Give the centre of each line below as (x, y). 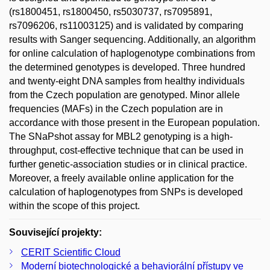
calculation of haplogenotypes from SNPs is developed (126, 192)
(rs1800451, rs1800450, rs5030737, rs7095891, (111, 11)
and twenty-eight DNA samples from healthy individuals (127, 81)
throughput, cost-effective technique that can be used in (126, 150)
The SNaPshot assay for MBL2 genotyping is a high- (121, 136)
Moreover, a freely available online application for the (121, 178)
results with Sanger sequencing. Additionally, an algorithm (132, 39)
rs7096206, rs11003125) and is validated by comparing (126, 25)
